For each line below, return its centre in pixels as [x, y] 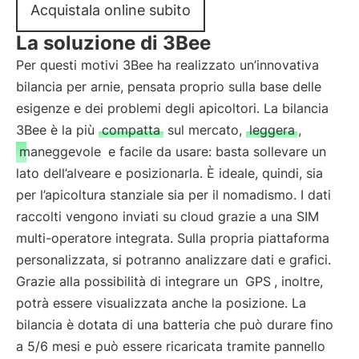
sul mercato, [205, 130]
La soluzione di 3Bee [113, 43]
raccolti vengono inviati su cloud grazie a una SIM [167, 216]
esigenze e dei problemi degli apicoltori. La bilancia [172, 108]
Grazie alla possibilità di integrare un [129, 281]
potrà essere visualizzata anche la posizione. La [161, 303]
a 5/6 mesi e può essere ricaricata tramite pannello [171, 346]
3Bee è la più [57, 130]
